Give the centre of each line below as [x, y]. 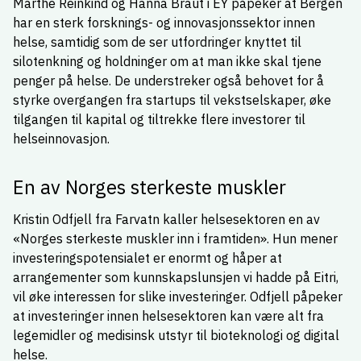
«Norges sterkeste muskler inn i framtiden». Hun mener [175, 239]
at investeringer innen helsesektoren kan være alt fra [168, 316]
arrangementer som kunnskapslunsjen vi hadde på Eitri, [176, 277]
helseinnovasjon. [61, 139]
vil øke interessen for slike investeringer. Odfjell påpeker [178, 297]
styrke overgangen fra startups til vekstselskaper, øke [172, 100]
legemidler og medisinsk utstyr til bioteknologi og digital [176, 335]
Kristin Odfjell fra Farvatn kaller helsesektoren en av [166, 219]
